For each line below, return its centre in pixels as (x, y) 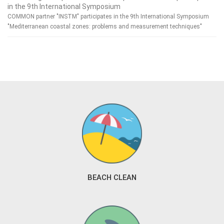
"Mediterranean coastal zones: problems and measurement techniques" (105, 26)
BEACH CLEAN (112, 177)
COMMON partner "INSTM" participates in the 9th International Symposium (108, 16)
